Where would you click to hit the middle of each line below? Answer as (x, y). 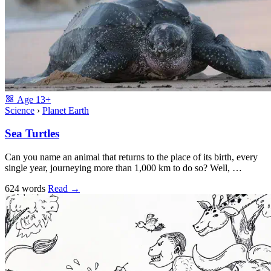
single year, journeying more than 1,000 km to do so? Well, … (123, 168)
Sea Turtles (32, 134)
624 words (26, 188)
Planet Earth (66, 110)
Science (20, 110)
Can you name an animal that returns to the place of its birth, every (131, 157)
